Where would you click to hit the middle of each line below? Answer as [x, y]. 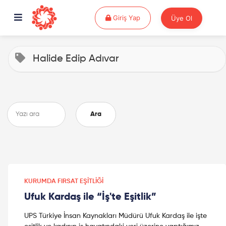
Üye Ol [181, 18]
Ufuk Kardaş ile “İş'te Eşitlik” [90, 197]
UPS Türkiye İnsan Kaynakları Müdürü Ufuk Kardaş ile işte [116, 216]
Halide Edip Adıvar [76, 59]
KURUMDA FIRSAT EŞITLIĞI [64, 181]
